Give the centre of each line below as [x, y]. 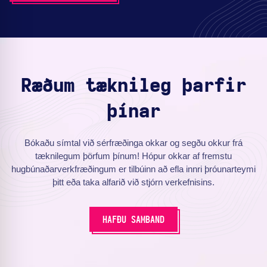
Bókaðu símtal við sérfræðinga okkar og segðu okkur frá [133, 143]
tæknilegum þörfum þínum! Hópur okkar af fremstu [133, 156]
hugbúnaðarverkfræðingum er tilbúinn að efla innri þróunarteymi [133, 169]
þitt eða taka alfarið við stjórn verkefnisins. [133, 182]
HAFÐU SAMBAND [133, 220]
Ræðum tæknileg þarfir [133, 86]
